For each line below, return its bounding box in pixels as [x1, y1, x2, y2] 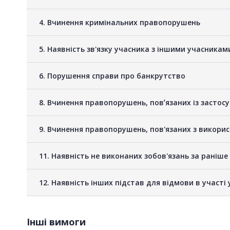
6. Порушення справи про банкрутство [39, 70, 185, 81]
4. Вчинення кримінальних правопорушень [39, 17, 200, 27]
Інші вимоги [27, 215, 86, 228]
